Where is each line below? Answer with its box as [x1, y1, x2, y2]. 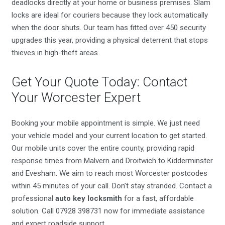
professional [11, 193, 55, 203]
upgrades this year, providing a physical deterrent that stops [11, 36, 208, 45]
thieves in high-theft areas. [11, 48, 99, 58]
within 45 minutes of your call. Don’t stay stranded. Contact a [11, 181, 212, 190]
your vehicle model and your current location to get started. [11, 131, 207, 140]
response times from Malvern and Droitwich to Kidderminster [11, 156, 213, 165]
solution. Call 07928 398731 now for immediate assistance [11, 206, 205, 215]
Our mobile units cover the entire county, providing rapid [11, 143, 194, 153]
